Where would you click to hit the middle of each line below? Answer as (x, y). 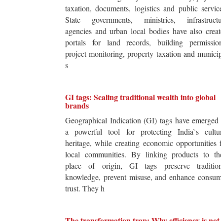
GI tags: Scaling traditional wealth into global (140, 97)
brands (77, 106)
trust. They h (85, 188)
